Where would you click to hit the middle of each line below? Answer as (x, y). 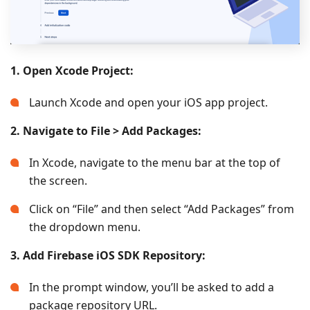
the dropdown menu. (85, 227)
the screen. (58, 181)
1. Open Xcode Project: (72, 71)
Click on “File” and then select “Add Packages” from (162, 209)
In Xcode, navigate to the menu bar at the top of (155, 163)
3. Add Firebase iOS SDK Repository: (108, 256)
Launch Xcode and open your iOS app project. (148, 103)
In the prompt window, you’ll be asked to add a (152, 288)
